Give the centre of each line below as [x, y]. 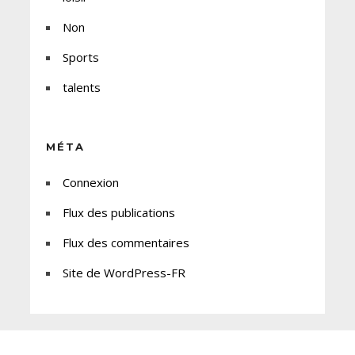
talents [81, 88]
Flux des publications [118, 213]
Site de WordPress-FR [124, 273]
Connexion [90, 183]
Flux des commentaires [126, 243]
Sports [80, 57]
